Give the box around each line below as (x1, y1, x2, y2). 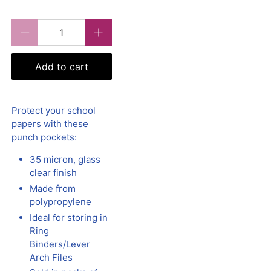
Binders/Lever (30, 238, 91, 250)
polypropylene (30, 195, 94, 207)
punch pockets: (11, 131, 77, 143)
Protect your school (11, 105, 96, 117)
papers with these (11, 118, 89, 130)
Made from (30, 182, 76, 194)
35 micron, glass (30, 154, 101, 166)
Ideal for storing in (30, 211, 108, 223)
